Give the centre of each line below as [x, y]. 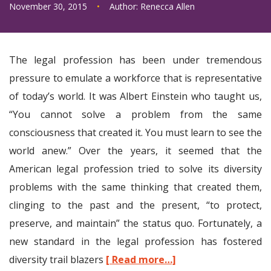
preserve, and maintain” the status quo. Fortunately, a [135, 223]
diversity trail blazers [57, 260]
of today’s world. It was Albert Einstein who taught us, [135, 96]
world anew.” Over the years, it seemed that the [135, 151]
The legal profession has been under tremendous [135, 60]
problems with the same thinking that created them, [135, 187]
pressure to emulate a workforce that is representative [135, 78]
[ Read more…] [141, 260]
